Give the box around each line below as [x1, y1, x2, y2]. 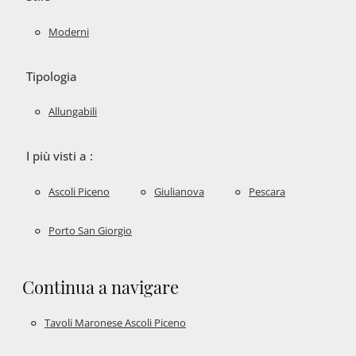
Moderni [48, 24, 89, 39]
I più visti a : [26, 148, 93, 164]
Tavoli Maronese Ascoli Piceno [44, 315, 186, 331]
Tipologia [26, 68, 77, 84]
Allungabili [48, 104, 97, 119]
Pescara [249, 184, 285, 199]
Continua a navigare [22, 275, 179, 299]
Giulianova [154, 184, 204, 199]
